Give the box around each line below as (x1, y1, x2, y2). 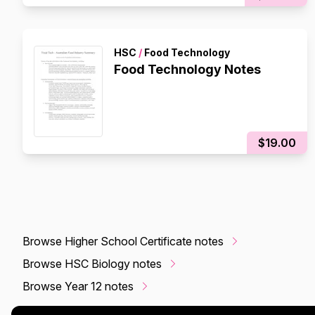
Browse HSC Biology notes (22, 257, 162, 271)
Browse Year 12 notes (22, 279, 134, 293)
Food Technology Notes (114, 62, 261, 77)
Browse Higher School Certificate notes (22, 234, 224, 248)
